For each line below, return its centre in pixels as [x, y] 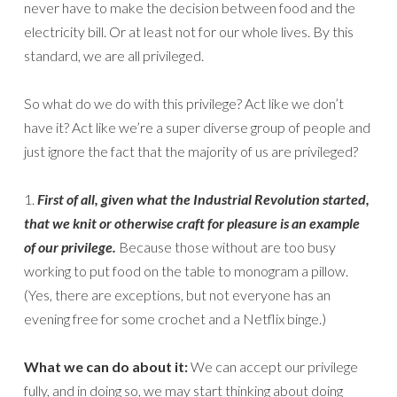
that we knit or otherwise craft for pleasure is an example [192, 223]
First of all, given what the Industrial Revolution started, [203, 199]
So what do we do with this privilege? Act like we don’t [184, 103]
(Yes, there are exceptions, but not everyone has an [177, 295]
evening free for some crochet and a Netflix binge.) [175, 319]
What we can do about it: [106, 366]
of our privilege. [70, 247]
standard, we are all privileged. [114, 55]
